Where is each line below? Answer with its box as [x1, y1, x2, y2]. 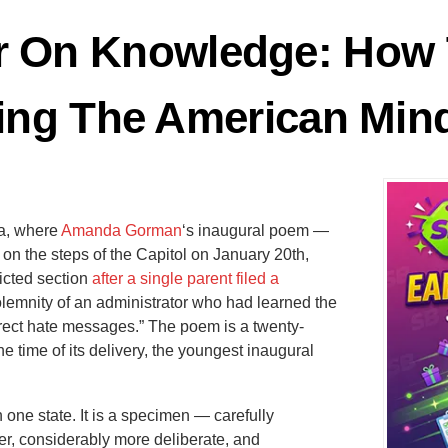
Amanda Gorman [61, 221, 182, 239]
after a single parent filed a [92, 269, 279, 287]
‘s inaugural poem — [182, 221, 329, 239]
